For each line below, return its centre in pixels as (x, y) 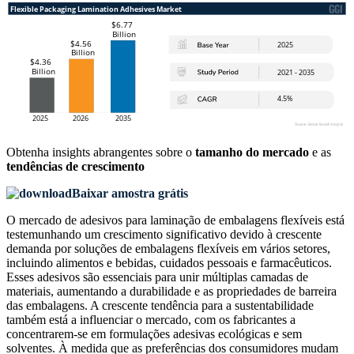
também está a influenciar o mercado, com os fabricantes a (151, 320)
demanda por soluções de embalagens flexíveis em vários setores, (168, 249)
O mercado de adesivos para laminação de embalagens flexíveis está (175, 220)
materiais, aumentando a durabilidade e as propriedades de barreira (171, 292)
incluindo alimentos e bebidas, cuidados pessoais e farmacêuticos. (169, 263)
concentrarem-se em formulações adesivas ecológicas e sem (154, 334)
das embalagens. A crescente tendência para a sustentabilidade (160, 306)
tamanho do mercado (252, 153)
